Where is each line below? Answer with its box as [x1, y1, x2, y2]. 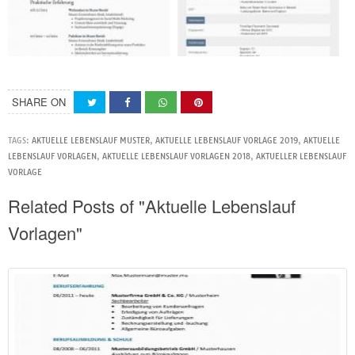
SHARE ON [12, 94, 66, 110]
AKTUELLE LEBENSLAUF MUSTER [32, 136, 150, 147]
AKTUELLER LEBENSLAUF [256, 151, 346, 162]
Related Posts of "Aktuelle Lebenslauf [8, 193, 296, 219]
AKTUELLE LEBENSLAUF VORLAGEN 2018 [102, 151, 250, 162]
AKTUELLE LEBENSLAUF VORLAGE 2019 [155, 136, 298, 147]
